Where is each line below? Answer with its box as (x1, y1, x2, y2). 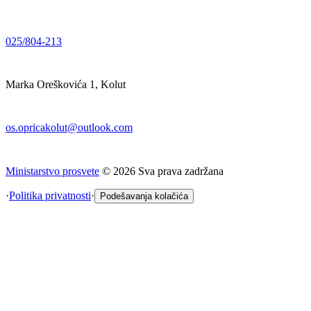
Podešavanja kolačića (100, 190, 188, 201)
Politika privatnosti (9, 189, 91, 201)
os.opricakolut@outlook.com (6, 121, 133, 133)
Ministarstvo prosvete (6, 165, 99, 177)
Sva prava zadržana (138, 165, 224, 177)
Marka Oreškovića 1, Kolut (6, 78, 126, 90)
